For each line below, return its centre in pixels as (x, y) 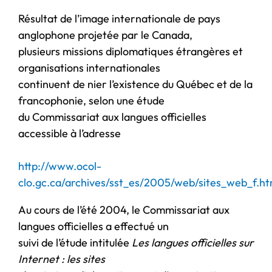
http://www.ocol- (60, 166)
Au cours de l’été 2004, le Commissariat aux (124, 209)
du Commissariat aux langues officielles (112, 117)
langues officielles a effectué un (93, 226)
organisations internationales (89, 67)
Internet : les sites (62, 259)
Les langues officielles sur (193, 242)
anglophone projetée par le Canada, (105, 35)
